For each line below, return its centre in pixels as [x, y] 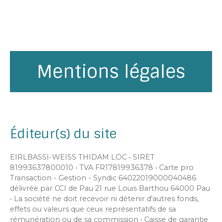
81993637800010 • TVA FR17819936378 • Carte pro [102, 167]
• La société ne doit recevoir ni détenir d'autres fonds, [104, 198]
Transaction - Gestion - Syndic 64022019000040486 [103, 178]
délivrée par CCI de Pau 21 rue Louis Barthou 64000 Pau [110, 188]
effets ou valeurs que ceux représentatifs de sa [93, 209]
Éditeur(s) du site [63, 134]
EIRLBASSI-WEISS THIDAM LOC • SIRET [82, 157]
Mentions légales [111, 71]
